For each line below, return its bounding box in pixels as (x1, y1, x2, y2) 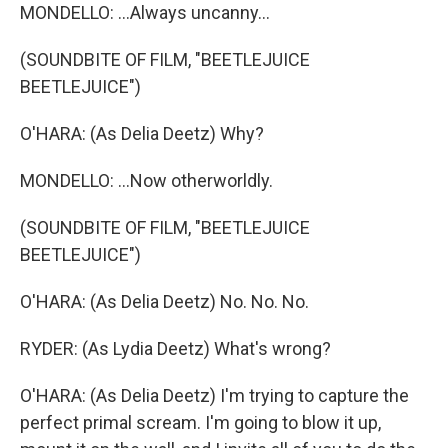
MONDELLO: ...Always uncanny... (20, 2, 270, 24)
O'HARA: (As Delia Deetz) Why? (20, 123, 264, 145)
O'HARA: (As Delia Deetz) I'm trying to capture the (20, 385, 409, 407)
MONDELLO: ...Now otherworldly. (20, 170, 273, 192)
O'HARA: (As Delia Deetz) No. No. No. (20, 291, 309, 313)
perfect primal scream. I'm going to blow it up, (20, 412, 381, 434)
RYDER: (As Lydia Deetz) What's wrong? (20, 338, 331, 360)
